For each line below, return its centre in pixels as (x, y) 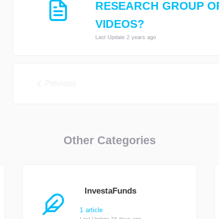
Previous (61, 83)
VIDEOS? (120, 24)
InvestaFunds (110, 191)
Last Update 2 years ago (126, 37)
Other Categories (109, 140)
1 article (91, 210)
